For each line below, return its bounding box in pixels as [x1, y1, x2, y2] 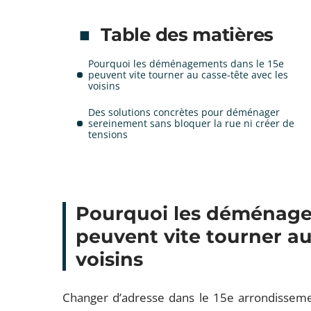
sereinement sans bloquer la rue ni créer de [88, 117, 295, 130]
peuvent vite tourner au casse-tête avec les [88, 68, 289, 81]
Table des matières [101, 24, 274, 46]
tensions [88, 128, 128, 141]
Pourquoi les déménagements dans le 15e [88, 57, 285, 70]
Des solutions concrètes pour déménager [88, 106, 280, 119]
